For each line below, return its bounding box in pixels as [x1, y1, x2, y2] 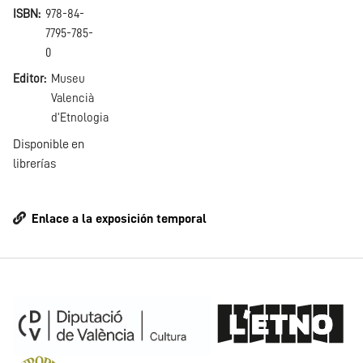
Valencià [51, 92, 94, 105]
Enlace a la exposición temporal [32, 212, 207, 226]
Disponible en [13, 138, 84, 152]
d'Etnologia [51, 112, 109, 125]
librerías [13, 157, 56, 171]
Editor [13, 73, 44, 86]
